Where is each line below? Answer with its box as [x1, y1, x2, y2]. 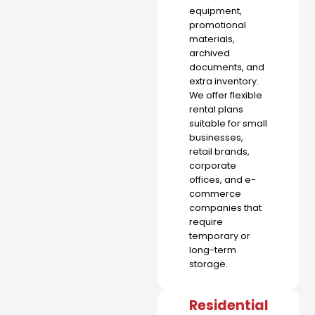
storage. [189, 257, 228, 270]
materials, [189, 32, 235, 45]
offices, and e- [189, 173, 256, 186]
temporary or [189, 229, 250, 242]
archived [189, 46, 230, 59]
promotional [189, 18, 246, 31]
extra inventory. [189, 75, 259, 87]
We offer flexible [189, 89, 262, 101]
